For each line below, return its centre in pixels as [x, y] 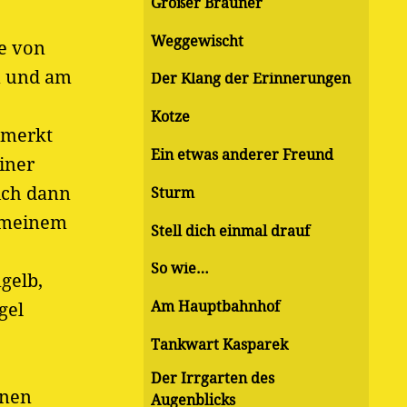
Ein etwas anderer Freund [242, 154]
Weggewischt [197, 41]
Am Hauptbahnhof [215, 307]
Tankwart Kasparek [219, 344]
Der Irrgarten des [213, 378]
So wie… [180, 269]
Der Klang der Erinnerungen [251, 79]
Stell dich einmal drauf [230, 231]
